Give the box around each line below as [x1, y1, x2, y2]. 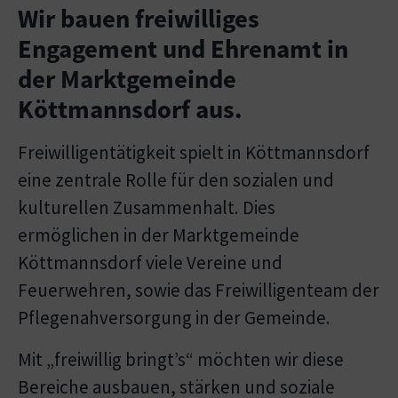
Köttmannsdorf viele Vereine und [18, 251, 283, 275]
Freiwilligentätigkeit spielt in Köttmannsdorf [18, 140, 370, 165]
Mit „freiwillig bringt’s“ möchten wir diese [18, 347, 344, 372]
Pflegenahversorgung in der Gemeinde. [18, 306, 330, 330]
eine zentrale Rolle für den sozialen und [18, 168, 334, 193]
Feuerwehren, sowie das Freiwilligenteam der [18, 278, 379, 303]
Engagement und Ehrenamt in [18, 33, 348, 66]
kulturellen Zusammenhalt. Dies [18, 195, 275, 220]
